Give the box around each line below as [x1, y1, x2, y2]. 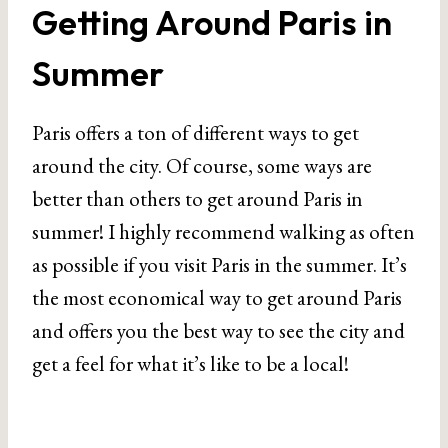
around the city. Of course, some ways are [32, 152, 372, 179]
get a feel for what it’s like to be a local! [32, 350, 349, 377]
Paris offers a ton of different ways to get [32, 119, 359, 146]
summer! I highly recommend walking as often [32, 218, 415, 245]
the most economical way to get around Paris [32, 284, 402, 311]
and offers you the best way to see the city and [32, 317, 405, 344]
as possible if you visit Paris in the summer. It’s [32, 251, 407, 278]
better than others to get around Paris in [32, 185, 363, 212]
